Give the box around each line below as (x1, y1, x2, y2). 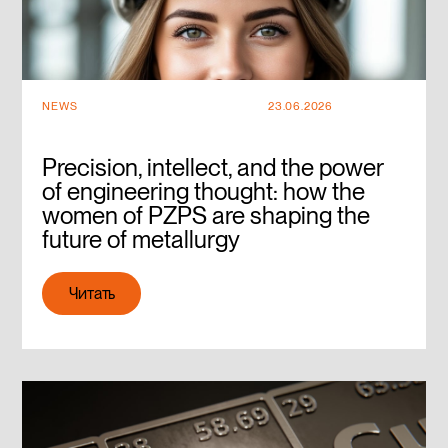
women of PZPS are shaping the (42, 200, 371, 230)
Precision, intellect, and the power (42, 152, 384, 182)
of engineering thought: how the (42, 176, 366, 206)
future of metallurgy (42, 224, 241, 254)
